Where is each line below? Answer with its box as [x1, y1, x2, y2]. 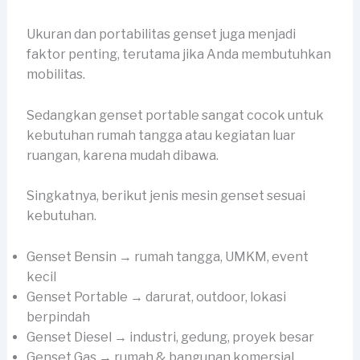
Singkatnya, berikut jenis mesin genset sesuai [26, 188, 305, 204]
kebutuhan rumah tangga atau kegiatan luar [26, 127, 296, 143]
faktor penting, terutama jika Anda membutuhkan [26, 46, 331, 62]
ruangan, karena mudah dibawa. [26, 147, 219, 163]
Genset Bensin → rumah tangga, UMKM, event [26, 248, 309, 264]
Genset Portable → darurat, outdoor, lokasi [26, 288, 286, 305]
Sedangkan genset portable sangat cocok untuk [26, 107, 324, 123]
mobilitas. [26, 66, 88, 82]
